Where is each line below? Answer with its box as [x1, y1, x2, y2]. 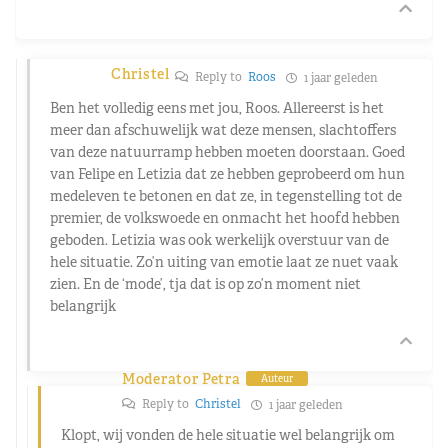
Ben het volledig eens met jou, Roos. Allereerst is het [50, 98, 384, 117]
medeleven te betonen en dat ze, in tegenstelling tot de [50, 186, 402, 205]
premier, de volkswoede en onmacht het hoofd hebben [50, 208, 400, 227]
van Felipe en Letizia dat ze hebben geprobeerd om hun [50, 164, 405, 183]
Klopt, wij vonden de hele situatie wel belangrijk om [61, 425, 395, 444]
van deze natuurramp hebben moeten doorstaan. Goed [50, 142, 405, 161]
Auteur [260, 372, 293, 386]
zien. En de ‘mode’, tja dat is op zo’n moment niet [50, 274, 361, 293]
